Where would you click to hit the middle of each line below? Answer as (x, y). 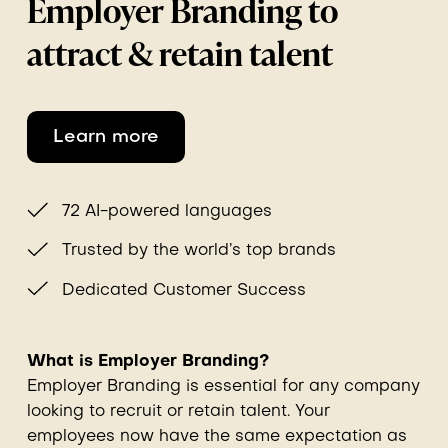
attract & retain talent (179, 52)
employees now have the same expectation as (216, 436)
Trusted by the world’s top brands (198, 251)
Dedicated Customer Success (183, 290)
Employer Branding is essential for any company (223, 386)
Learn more (105, 137)
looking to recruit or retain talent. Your (178, 411)
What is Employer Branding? (147, 361)
